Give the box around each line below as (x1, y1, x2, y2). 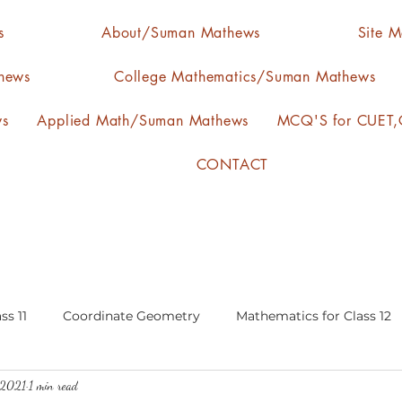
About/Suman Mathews (100, 23, 261, 42)
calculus (75, 379, 127, 396)
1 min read (29, 377, 78, 393)
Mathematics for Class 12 (236, 307, 391, 324)
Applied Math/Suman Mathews (37, 111, 249, 130)
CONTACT (196, 155, 269, 174)
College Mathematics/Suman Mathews (113, 67, 376, 86)
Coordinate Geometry (63, 307, 200, 324)
